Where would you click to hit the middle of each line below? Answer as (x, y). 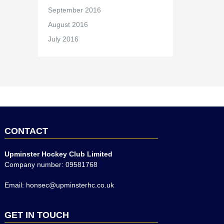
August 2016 (68, 24)
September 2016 (74, 10)
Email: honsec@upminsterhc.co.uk (59, 185)
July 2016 (63, 39)
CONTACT (26, 131)
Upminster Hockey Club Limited (59, 154)
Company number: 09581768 (51, 164)
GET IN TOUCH (37, 215)
